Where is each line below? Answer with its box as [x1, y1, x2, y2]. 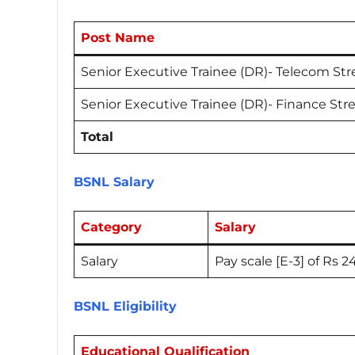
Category [81, 219, 142, 235]
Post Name [81, 29, 155, 45]
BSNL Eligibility [74, 298, 181, 314]
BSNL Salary [74, 174, 158, 189]
